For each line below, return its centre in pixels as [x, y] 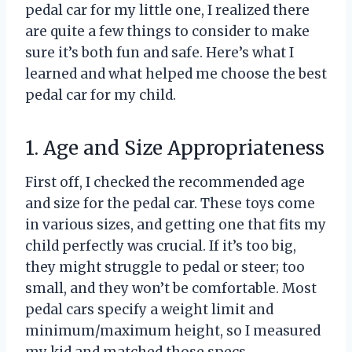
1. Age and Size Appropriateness [175, 148]
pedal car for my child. [101, 95]
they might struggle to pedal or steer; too [165, 268]
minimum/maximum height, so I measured [173, 331]
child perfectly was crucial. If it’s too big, [161, 246]
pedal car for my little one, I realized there [167, 11]
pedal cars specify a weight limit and [149, 310]
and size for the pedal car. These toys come [170, 204]
